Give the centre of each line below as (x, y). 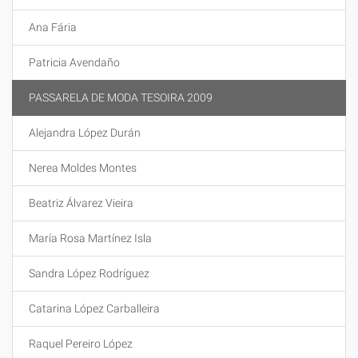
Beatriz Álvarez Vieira (81, 203)
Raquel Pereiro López (81, 344)
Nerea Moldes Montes (83, 168)
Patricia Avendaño (74, 62)
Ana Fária (53, 27)
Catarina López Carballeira (94, 308)
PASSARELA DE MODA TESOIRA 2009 (121, 97)
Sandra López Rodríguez (89, 273)
